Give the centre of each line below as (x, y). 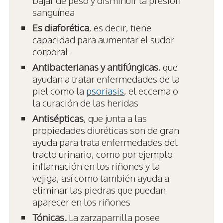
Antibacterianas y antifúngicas (95, 66)
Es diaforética (61, 27)
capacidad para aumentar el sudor (103, 39)
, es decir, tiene (120, 27)
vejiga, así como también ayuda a (101, 177)
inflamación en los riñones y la (96, 166)
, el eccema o (151, 90)
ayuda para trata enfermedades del (105, 142)
